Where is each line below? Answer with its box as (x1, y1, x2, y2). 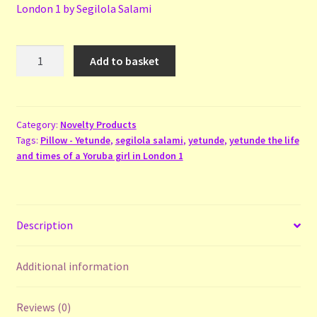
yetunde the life (229, 134, 299, 147)
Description (16, 218, 73, 233)
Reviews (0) (16, 300, 71, 315)
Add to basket (90, 53, 160, 68)
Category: (16, 118, 60, 132)
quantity (15, 98, 57, 113)
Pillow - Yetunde (40, 134, 110, 147)
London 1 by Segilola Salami (16, 1, 151, 16)
